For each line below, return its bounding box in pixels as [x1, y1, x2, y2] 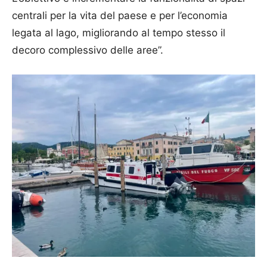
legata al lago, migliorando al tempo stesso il [12, 27, 225, 39]
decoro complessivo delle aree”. [12, 44, 163, 56]
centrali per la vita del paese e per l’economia [12, 10, 228, 21]
